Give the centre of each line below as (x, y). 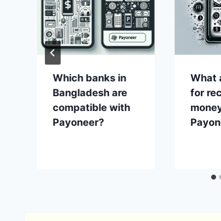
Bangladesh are (90, 92)
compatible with (92, 107)
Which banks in (90, 78)
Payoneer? (78, 122)
